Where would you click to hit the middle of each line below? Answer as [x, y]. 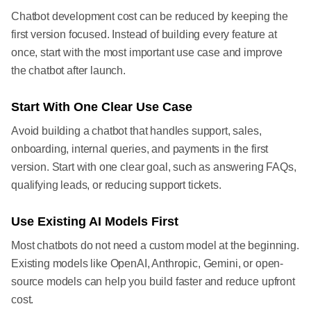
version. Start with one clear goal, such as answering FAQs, [154, 167]
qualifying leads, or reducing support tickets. [116, 185]
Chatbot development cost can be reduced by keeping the [150, 17]
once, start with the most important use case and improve [147, 53]
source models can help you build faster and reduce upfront [153, 282]
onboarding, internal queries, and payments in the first [140, 149]
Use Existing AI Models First [95, 222]
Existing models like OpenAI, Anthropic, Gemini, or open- [148, 264]
